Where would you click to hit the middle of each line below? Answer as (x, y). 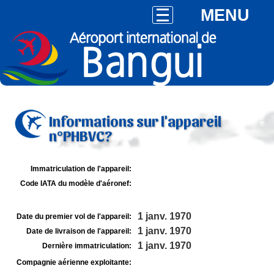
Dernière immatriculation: (87, 246)
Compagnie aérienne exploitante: (74, 262)
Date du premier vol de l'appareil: (74, 217)
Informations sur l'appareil (135, 120)
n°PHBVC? (80, 135)
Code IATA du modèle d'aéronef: (76, 183)
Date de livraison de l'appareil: (79, 231)
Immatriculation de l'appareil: (81, 169)
